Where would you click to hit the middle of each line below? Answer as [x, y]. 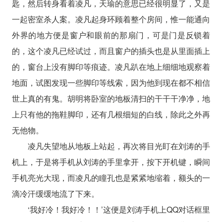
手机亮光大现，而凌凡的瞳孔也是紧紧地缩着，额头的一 [111, 177]
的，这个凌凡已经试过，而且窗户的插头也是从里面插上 [111, 51]
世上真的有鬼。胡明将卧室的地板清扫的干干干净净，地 [111, 98]
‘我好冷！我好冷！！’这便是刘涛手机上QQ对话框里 [119, 209]
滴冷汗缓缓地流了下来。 [55, 193]
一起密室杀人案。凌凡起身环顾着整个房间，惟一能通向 [111, 19]
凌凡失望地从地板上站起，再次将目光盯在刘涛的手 [119, 146]
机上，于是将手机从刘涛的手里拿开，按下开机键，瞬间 [111, 162]
